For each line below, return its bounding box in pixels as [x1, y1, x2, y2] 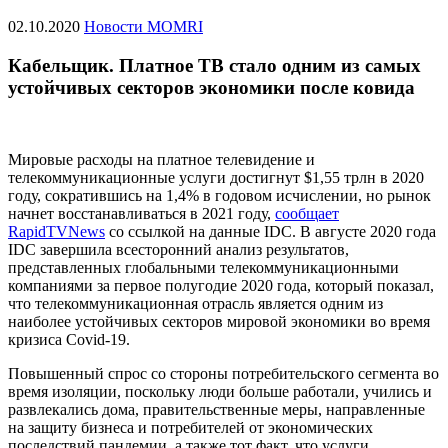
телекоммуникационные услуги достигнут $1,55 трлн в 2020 [8, 169, 424, 187]
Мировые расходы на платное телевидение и [8, 151, 315, 169]
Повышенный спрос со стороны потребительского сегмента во [8, 365, 439, 383]
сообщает [275, 205, 339, 223]
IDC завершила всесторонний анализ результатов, [8, 241, 349, 259]
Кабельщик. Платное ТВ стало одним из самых [8, 54, 421, 76]
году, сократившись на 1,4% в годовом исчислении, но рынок [8, 187, 431, 205]
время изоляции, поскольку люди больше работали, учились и [8, 383, 432, 401]
